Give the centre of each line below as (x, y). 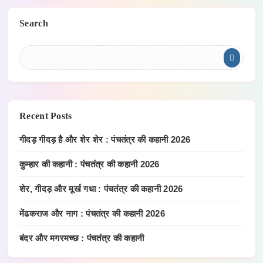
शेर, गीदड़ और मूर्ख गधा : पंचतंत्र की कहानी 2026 (101, 189)
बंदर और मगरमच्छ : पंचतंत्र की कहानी (82, 238)
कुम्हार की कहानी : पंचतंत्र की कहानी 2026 (90, 164)
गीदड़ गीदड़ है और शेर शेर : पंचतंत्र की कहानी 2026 (105, 140)
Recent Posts (46, 116)
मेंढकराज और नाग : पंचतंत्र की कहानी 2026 (92, 214)
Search (34, 23)
